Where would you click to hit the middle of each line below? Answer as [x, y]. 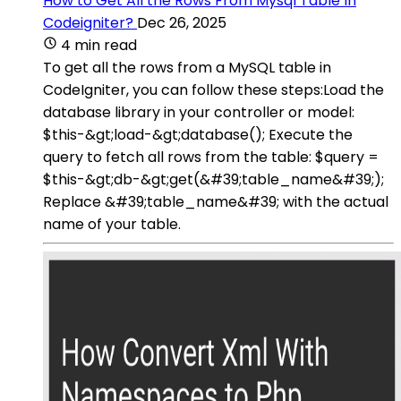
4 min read [99, 45]
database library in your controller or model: [199, 112]
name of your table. [112, 224]
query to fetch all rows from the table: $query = [211, 157]
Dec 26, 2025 [182, 22]
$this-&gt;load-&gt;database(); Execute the [198, 134]
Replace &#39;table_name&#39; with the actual [216, 201]
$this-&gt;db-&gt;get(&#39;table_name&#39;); [213, 179]
